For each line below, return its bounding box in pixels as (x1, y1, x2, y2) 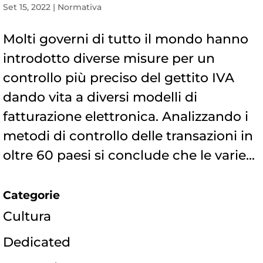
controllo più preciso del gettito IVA (3, 70, 234, 86)
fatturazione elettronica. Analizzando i (3, 109, 248, 125)
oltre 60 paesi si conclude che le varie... (3, 147, 255, 164)
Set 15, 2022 (3, 2, 50, 13)
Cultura (3, 208, 51, 225)
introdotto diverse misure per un (3, 50, 215, 67)
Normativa (58, 2, 102, 13)
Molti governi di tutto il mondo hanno (3, 31, 248, 48)
